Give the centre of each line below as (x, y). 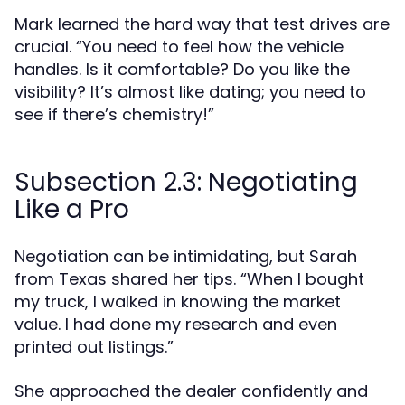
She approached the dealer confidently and (191, 391)
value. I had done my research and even (176, 324)
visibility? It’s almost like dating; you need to (190, 92)
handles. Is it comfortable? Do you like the (182, 69)
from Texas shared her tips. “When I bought (189, 279)
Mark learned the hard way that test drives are (202, 24)
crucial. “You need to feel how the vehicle (179, 47)
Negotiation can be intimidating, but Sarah (186, 256)
